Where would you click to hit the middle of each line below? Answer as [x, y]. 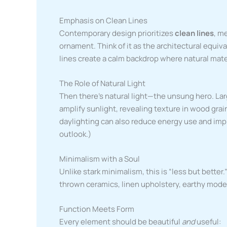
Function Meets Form [97, 209]
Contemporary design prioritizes [117, 33]
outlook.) [75, 134]
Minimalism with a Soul [100, 159]
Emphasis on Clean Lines [103, 21]
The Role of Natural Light [102, 83]
